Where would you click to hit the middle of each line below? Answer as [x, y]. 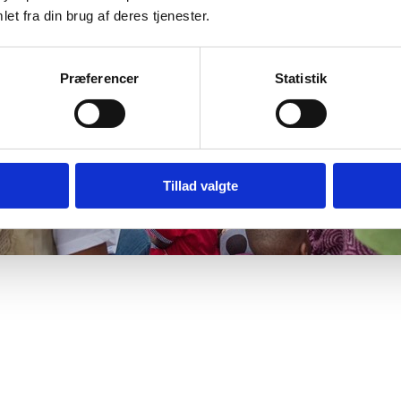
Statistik [301, 78]
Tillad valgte [200, 185]
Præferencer [99, 78]
